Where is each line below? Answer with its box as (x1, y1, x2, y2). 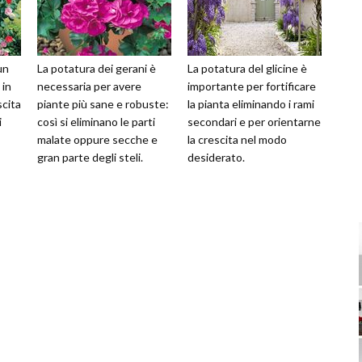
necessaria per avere (37, 79, 141, 94)
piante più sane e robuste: (37, 97, 169, 112)
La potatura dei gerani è (37, 61, 156, 76)
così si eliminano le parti (37, 115, 155, 129)
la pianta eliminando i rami (187, 97, 314, 112)
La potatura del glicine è (187, 61, 307, 76)
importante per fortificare (187, 79, 316, 94)
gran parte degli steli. (37, 150, 143, 165)
